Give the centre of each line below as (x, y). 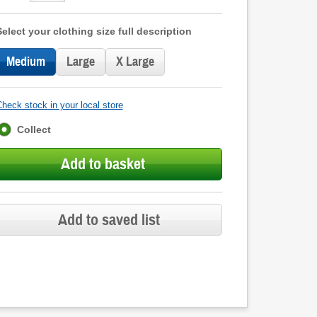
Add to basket (103, 164)
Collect (34, 129)
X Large (135, 62)
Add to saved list (109, 220)
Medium (25, 62)
